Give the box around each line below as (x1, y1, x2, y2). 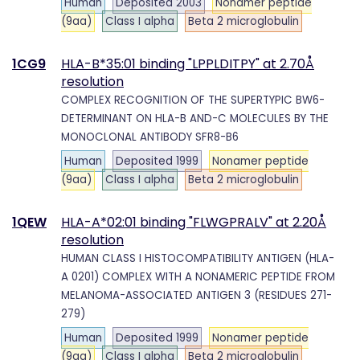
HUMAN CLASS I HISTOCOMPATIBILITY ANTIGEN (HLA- (61, 250, 334, 266)
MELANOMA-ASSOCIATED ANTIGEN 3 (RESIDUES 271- (61, 287, 332, 303)
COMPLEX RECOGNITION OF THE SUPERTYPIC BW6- (61, 92, 325, 108)
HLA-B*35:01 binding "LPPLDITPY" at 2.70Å (61, 54, 314, 73)
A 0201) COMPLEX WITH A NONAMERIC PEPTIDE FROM (61, 268, 335, 284)
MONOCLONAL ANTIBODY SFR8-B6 (61, 129, 239, 145)
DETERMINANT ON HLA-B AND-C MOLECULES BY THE (61, 110, 329, 126)
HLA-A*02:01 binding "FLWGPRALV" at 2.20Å (61, 212, 326, 231)
